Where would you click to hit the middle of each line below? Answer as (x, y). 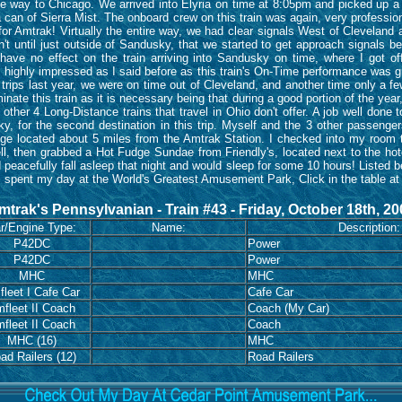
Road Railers (281, 357)
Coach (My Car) (288, 308)
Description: (369, 227)
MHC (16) (31, 341)
